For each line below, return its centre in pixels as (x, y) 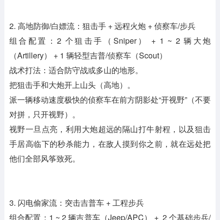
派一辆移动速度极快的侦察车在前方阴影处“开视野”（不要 (110, 100)
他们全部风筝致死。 (44, 159)
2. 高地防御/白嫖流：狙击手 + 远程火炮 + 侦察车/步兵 (102, 26)
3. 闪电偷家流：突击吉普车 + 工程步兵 (76, 203)
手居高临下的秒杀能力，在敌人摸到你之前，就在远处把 (110, 144)
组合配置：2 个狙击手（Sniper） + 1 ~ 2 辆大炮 (110, 41)
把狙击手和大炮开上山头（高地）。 (72, 85)
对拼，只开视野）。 (44, 114)
